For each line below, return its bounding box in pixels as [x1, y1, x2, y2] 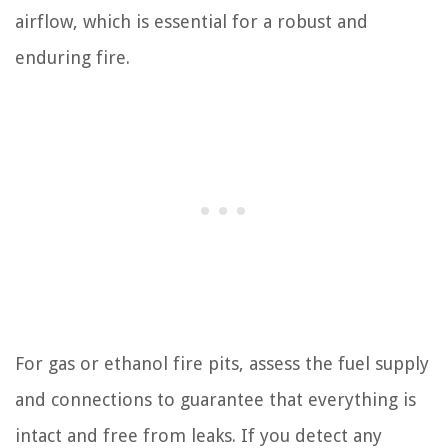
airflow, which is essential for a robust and [15, 11, 368, 32]
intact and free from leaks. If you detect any [15, 425, 382, 446]
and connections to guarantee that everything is [15, 389, 416, 410]
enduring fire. [15, 47, 130, 68]
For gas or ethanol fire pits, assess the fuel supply [15, 353, 429, 374]
